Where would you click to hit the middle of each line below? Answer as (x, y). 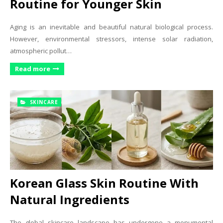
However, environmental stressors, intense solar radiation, (111, 39)
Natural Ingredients (70, 199)
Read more (33, 69)
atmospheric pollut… (41, 51)
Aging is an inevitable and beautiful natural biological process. (111, 27)
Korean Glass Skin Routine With (104, 183)
